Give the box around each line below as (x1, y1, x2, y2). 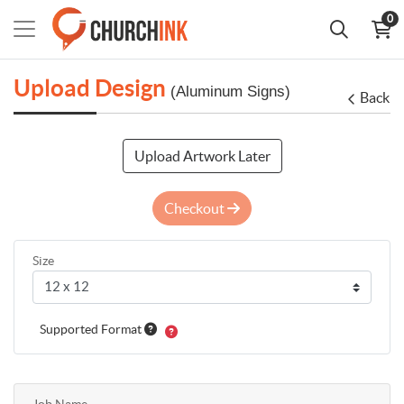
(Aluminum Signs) (170, 82, 290, 100)
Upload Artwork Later (133, 148, 271, 165)
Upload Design (14, 74, 170, 101)
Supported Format (40, 321, 144, 336)
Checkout (164, 200, 227, 217)
